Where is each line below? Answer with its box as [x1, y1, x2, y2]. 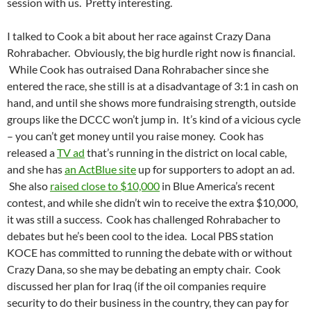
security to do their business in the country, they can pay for [7, 296, 289, 310]
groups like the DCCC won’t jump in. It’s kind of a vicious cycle [7, 112, 301, 126]
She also [7, 179, 50, 193]
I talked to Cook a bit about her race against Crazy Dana [7, 29, 271, 43]
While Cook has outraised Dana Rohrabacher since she [7, 62, 269, 76]
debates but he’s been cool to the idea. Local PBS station [7, 229, 274, 243]
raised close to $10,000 [50, 179, 160, 193]
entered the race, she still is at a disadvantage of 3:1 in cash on [7, 79, 299, 93]
